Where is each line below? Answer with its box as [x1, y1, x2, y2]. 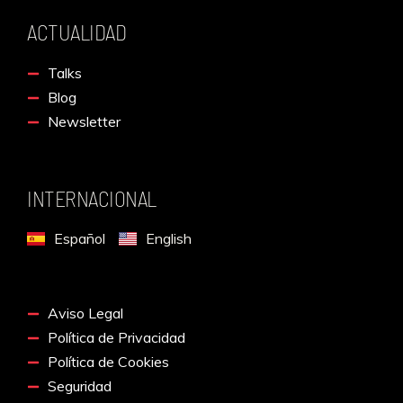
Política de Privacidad [47, 328, 185, 347]
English [146, 229, 192, 248]
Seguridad [47, 377, 112, 396]
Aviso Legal [47, 304, 123, 323]
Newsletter [47, 112, 121, 131]
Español [54, 229, 105, 248]
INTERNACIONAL [27, 185, 157, 212]
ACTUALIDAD [27, 19, 126, 46]
